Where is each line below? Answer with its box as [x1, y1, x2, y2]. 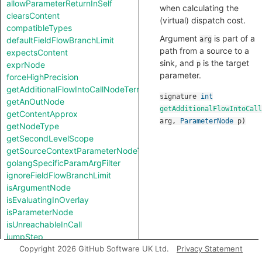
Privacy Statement [177, 244, 243, 253]
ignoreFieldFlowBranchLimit [6, 170, 111, 180]
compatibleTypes [6, 23, 72, 33]
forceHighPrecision [6, 72, 78, 82]
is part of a [212, 33, 255, 43]
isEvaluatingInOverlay [6, 195, 89, 205]
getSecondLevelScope [6, 133, 94, 143]
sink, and [160, 58, 196, 68]
